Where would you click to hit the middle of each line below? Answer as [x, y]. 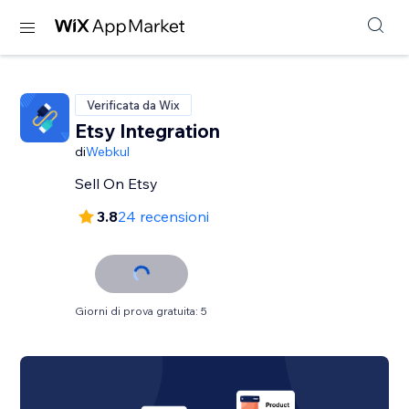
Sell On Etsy [117, 184]
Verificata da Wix [134, 105]
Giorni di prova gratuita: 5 [142, 311]
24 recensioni [164, 216]
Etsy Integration [148, 131]
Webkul [108, 152]
